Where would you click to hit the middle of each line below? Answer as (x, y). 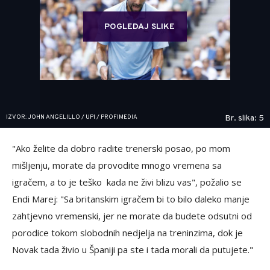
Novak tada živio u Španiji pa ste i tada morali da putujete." (133, 249)
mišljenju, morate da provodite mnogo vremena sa (117, 165)
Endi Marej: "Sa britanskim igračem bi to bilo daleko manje (131, 199)
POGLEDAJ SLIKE (140, 27)
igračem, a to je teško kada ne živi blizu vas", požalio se (127, 182)
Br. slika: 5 (244, 118)
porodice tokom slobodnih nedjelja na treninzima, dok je (127, 232)
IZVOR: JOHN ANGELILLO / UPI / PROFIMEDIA (72, 117)
